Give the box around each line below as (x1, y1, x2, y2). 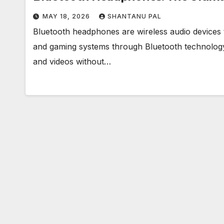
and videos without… (33, 56, 111, 66)
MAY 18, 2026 (42, 12, 92, 20)
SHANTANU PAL (107, 12, 161, 20)
